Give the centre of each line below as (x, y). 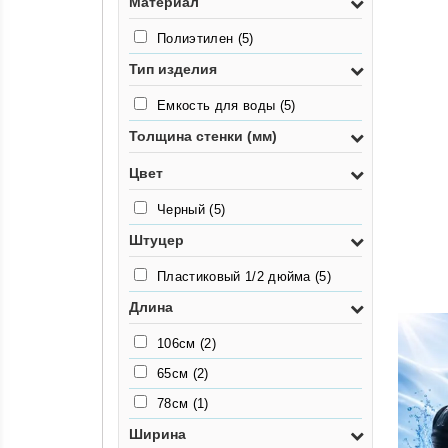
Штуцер (156, 240)
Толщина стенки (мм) (203, 136)
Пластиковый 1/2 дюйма (236, 276)
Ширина (157, 434)
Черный (183, 209)
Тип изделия (173, 69)
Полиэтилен (197, 38)
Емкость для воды (218, 105)
